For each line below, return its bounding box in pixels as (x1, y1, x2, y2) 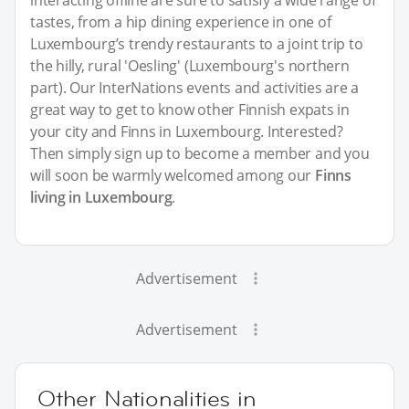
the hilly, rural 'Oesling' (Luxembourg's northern (30, 55, 350, 76)
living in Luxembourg (30, 186, 173, 207)
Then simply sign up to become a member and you (30, 142, 370, 163)
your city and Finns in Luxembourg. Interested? (30, 121, 343, 142)
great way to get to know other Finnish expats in (30, 99, 350, 120)
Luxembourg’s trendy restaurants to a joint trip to (30, 33, 363, 54)
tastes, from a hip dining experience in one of (30, 11, 331, 32)
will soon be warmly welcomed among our (30, 164, 316, 185)
